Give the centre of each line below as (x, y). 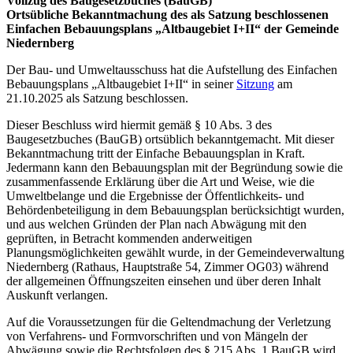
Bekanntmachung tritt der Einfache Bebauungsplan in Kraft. (156, 153)
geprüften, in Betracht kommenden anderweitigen (129, 238)
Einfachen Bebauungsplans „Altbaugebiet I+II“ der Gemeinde (173, 28)
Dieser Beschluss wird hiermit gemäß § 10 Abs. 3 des (139, 124)
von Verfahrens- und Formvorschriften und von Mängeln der (157, 336)
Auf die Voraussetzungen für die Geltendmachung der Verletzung (169, 321)
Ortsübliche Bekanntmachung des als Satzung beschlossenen (167, 14)
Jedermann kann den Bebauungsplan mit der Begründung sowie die (175, 167)
